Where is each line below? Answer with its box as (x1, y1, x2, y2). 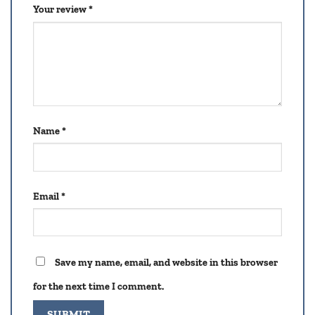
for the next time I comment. (33, 280, 164, 293)
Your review (33, 2, 89, 15)
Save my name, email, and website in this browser (55, 256, 278, 269)
